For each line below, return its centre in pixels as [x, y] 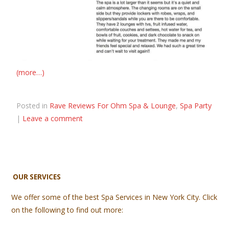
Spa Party [196, 106]
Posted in [33, 106]
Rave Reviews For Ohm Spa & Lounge [113, 106]
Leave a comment [53, 119]
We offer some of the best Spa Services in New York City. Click [114, 197]
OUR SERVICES [37, 177]
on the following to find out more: [67, 210]
